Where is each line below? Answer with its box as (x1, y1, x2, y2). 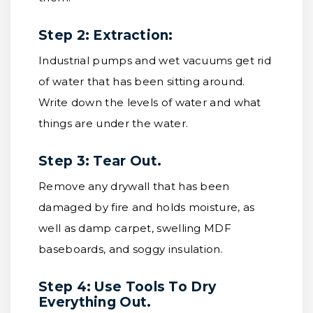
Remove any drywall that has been (38, 180, 230, 193)
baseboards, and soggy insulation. (38, 242, 223, 256)
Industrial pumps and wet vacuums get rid (38, 54, 271, 67)
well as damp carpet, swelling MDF (38, 221, 231, 235)
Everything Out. (38, 294, 152, 310)
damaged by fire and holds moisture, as (38, 201, 255, 214)
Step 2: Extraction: (38, 27, 173, 43)
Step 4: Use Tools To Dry (38, 279, 217, 295)
